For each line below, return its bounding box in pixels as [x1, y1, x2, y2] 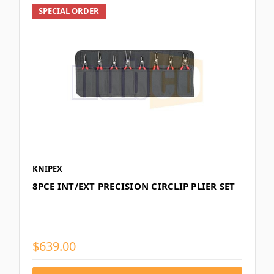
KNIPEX [32, 163, 62, 175]
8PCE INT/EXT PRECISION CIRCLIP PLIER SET [32, 180, 235, 193]
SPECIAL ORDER [39, 6, 100, 17]
